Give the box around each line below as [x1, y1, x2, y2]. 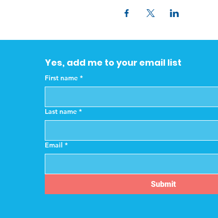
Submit [151, 180, 176, 189]
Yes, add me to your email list [45, 56, 182, 69]
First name [45, 73, 78, 82]
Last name [45, 107, 77, 116]
